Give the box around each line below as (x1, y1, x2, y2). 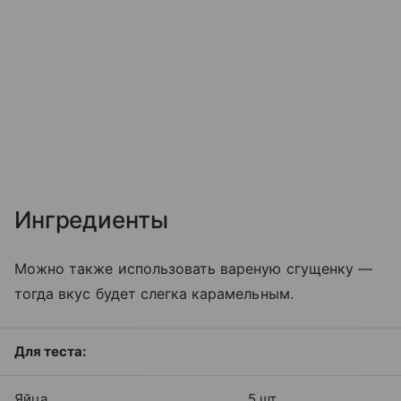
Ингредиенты (14, 205, 168, 234)
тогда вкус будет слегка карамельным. (14, 284, 294, 303)
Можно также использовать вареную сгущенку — (14, 259, 373, 277)
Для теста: (14, 342, 86, 360)
